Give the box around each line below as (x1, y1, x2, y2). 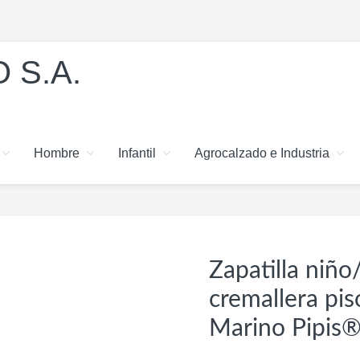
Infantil (118, 146, 156, 160)
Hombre (34, 146, 80, 160)
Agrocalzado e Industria (194, 146, 329, 160)
